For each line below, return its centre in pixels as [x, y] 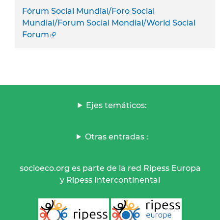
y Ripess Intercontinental [110, 180]
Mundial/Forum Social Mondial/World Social [109, 23]
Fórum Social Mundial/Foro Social [88, 11]
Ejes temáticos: [117, 105]
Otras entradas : [116, 137]
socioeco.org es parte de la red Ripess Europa [110, 168]
